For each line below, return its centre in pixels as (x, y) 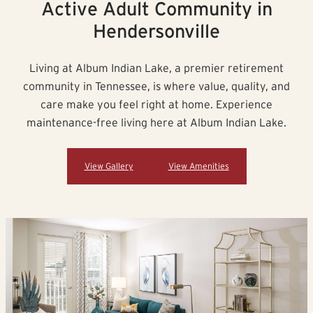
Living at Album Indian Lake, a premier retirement (156, 68)
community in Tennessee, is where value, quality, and (156, 86)
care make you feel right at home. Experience (156, 104)
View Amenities (198, 166)
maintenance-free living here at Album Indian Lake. (156, 123)
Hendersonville (156, 31)
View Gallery (109, 166)
